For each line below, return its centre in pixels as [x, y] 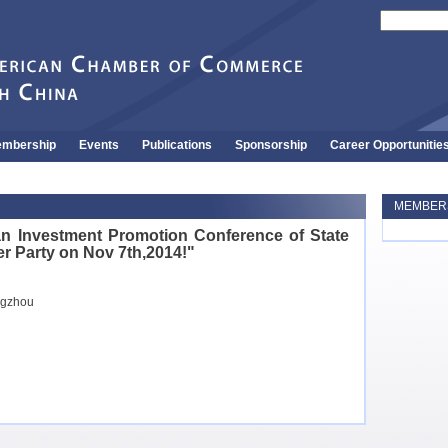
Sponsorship [271, 145]
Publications [177, 145]
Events [99, 145]
